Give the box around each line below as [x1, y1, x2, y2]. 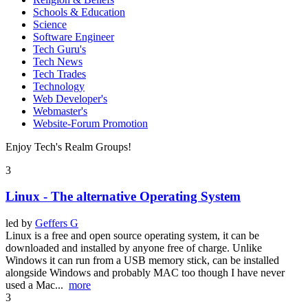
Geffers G [35, 217, 78, 230]
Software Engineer [33, 30, 114, 43]
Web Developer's [33, 92, 107, 104]
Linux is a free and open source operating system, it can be [5, 230, 259, 242]
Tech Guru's [33, 43, 86, 55]
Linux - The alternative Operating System [5, 189, 241, 204]
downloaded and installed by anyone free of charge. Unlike [5, 242, 262, 254]
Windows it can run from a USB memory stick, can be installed [5, 254, 279, 267]
